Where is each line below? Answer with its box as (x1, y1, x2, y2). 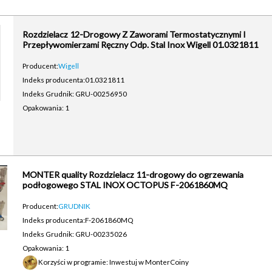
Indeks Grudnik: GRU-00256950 (22, 89, 127, 98)
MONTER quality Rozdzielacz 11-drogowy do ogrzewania (22, 169, 243, 180)
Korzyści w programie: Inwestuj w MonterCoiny (38, 257, 189, 266)
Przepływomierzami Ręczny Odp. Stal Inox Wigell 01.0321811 (22, 39, 258, 50)
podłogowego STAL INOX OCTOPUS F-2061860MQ (22, 180, 228, 190)
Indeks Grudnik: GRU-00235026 (22, 229, 127, 238)
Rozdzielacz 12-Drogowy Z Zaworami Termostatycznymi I (22, 29, 246, 39)
